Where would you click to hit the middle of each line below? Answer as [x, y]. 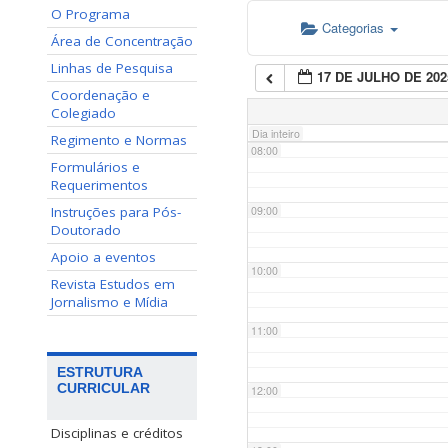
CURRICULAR [103, 388]
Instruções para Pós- [116, 212]
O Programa [90, 14]
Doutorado [86, 230]
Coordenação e [100, 95]
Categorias [355, 28]
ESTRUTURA [100, 372]
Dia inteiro [276, 134]
